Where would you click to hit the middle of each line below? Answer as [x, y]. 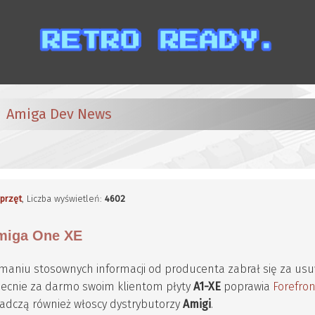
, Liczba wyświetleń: [64, 199]
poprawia [247, 287]
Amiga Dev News [59, 114]
